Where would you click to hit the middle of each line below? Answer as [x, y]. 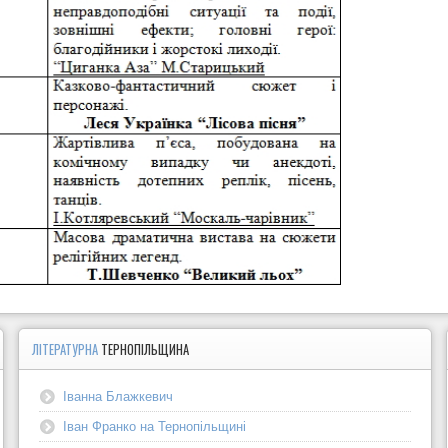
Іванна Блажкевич [118, 395]
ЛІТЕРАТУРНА [67, 349]
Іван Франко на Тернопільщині [155, 425]
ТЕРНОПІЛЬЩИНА [145, 349]
